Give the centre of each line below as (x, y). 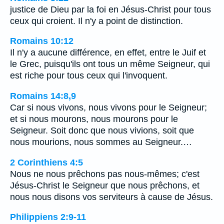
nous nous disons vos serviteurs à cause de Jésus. (111, 197)
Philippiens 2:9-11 (48, 217)
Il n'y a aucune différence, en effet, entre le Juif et (108, 53)
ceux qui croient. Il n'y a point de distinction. (96, 21)
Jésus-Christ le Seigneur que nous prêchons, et (105, 185)
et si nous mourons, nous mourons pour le (94, 119)
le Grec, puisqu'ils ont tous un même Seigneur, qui (110, 64)
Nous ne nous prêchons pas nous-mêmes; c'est (105, 174)
